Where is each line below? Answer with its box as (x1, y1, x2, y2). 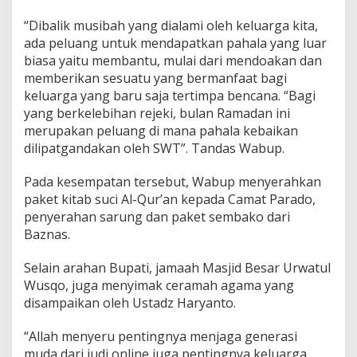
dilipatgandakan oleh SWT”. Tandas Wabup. (24, 139, 284, 157)
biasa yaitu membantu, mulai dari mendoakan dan (24, 52, 322, 69)
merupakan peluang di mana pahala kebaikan (24, 122, 298, 139)
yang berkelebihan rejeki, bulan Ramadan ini (24, 104, 290, 122)
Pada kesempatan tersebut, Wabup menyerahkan (24, 173, 321, 190)
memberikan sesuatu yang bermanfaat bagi (24, 69, 287, 87)
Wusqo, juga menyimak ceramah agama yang (24, 277, 294, 294)
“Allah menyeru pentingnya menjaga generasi (24, 328, 297, 345)
